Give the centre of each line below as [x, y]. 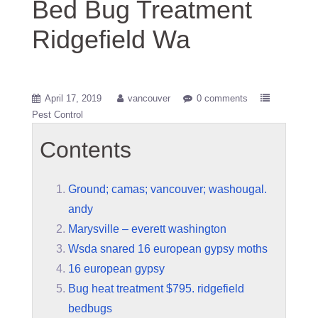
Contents [86, 150]
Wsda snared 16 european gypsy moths [168, 249]
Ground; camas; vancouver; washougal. [168, 189]
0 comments [222, 98]
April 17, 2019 [73, 98]
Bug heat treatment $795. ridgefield [156, 289]
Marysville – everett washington [147, 229]
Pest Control [57, 115]
